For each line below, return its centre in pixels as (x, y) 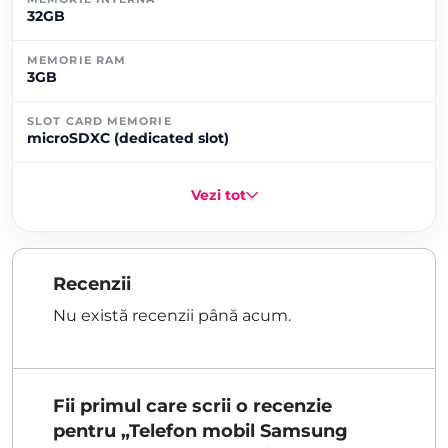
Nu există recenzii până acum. (172, 315)
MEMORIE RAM (77, 59)
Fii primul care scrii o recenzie (192, 405)
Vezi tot (218, 194)
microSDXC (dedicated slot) (128, 137)
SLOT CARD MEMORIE (99, 120)
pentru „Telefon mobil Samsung (200, 430)
